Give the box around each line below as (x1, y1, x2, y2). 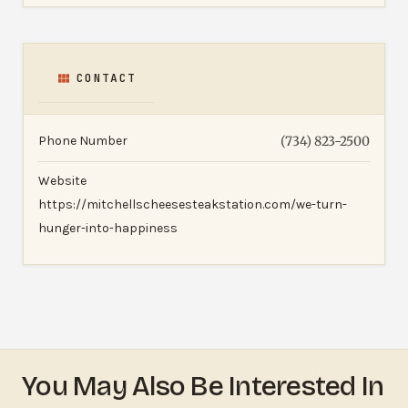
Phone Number (38, 132, 127, 148)
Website (38, 172, 87, 189)
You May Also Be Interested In (22, 369, 384, 403)
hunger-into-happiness (38, 219, 178, 236)
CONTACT (76, 69, 137, 86)
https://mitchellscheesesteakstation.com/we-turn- (38, 196, 347, 212)
